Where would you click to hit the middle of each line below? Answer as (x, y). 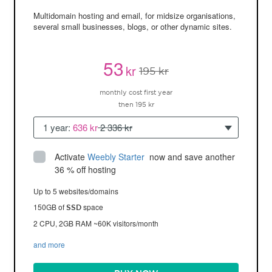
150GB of (50, 207)
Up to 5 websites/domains (76, 191)
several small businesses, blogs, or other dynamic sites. (133, 26)
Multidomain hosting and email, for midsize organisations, (134, 15)
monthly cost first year (136, 92)
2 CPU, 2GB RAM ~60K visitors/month (96, 223)
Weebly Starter (117, 157)
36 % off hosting (85, 169)
